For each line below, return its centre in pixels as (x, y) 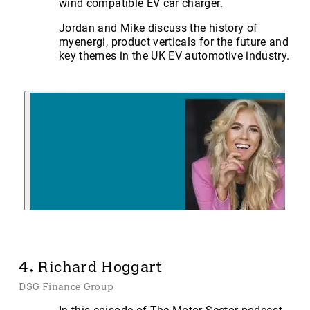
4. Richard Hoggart (91, 266)
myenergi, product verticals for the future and (174, 42)
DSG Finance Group (66, 287)
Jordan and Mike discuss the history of (158, 28)
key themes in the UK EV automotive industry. (174, 55)
